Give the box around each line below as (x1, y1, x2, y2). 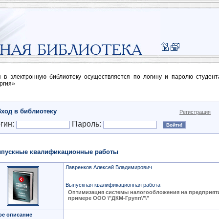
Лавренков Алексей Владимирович (66, 164, 152, 170)
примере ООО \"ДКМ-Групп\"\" (68, 195, 149, 201)
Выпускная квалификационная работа (66, 182, 160, 188)
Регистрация (179, 109, 211, 115)
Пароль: (70, 120, 103, 128)
